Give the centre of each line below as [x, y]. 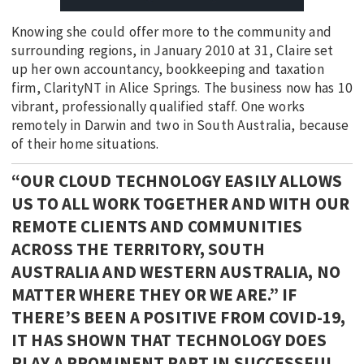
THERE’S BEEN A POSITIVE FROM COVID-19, [179, 318]
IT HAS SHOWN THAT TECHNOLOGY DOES [169, 340]
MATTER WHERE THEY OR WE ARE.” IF [154, 295]
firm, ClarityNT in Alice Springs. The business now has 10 [182, 88]
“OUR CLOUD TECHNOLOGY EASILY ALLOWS [177, 181]
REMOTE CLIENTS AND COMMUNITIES [157, 227]
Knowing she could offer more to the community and [171, 32]
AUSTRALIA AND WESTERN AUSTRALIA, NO [176, 272]
